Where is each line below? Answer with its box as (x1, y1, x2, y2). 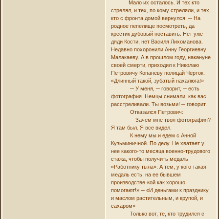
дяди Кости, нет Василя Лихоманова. (110, 38, 203, 44)
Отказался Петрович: (110, 109, 183, 115)
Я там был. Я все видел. (110, 124, 172, 131)
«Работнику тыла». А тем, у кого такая (110, 163, 206, 170)
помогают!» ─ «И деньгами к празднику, (110, 187, 210, 193)
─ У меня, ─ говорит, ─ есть (110, 85, 199, 91)
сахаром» (110, 202, 135, 209)
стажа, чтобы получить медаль (110, 155, 188, 162)
